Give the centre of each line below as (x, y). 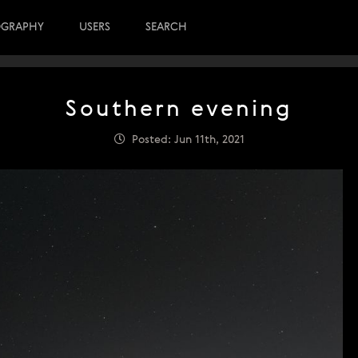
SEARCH (166, 27)
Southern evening (179, 110)
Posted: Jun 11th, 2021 (185, 140)
